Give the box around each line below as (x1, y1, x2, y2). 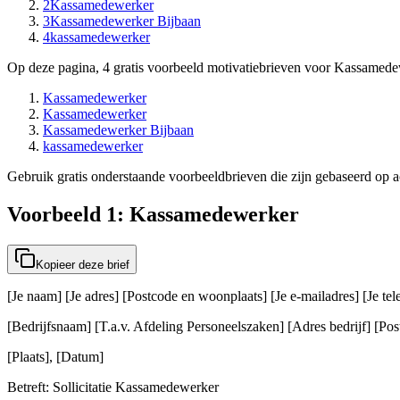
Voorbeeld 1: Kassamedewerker (7, 202, 299, 226)
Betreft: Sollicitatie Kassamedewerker (7, 379, 219, 395)
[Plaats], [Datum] (7, 348, 104, 364)
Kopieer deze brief (36, 257, 129, 271)
